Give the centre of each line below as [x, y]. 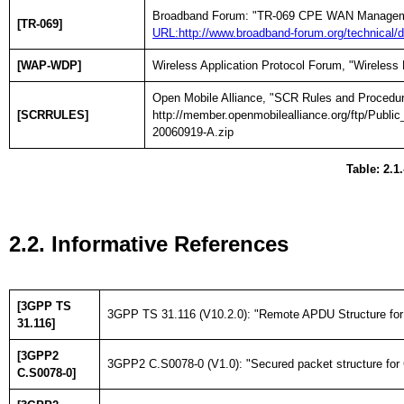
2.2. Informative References [149, 244]
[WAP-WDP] [49, 65]
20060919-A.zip [193, 132]
